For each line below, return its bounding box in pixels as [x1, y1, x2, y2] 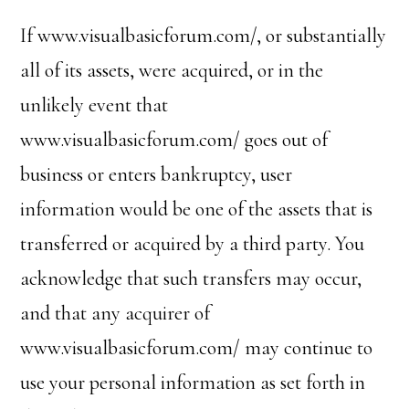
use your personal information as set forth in [20, 371, 366, 394]
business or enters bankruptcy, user [20, 163, 293, 186]
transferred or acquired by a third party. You [20, 232, 365, 256]
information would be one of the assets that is [20, 197, 373, 221]
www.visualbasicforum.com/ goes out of [20, 128, 329, 152]
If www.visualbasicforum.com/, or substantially [20, 24, 387, 47]
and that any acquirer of [20, 301, 211, 325]
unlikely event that [20, 93, 169, 117]
